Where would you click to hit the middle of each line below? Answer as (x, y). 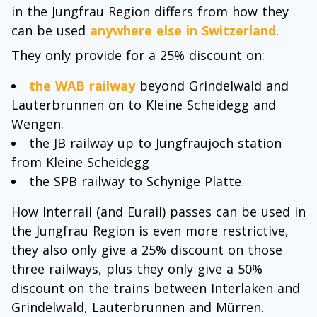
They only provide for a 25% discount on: (138, 55)
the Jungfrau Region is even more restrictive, (150, 231)
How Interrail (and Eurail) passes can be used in (158, 212)
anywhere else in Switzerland (183, 30)
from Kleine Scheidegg (80, 162)
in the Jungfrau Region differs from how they (150, 11)
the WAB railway (82, 86)
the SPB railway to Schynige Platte (135, 181)
